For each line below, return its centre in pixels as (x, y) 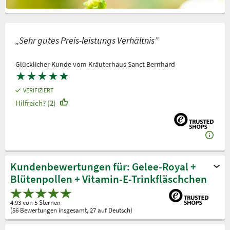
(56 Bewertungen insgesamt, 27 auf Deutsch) (71, 210)
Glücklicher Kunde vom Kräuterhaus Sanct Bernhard (95, 64)
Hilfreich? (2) (36, 103)
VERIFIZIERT (39, 90)
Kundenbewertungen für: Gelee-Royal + (103, 167)
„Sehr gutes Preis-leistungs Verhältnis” (87, 40)
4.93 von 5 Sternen (35, 202)
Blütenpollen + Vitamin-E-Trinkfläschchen (109, 179)
